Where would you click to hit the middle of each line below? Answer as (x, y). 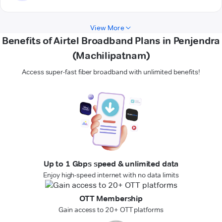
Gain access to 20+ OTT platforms (111, 210)
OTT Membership (111, 199)
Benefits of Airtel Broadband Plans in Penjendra (111, 41)
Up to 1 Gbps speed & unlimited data (111, 164)
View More (107, 28)
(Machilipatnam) (111, 56)
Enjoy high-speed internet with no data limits (111, 175)
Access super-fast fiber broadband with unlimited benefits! (111, 72)
